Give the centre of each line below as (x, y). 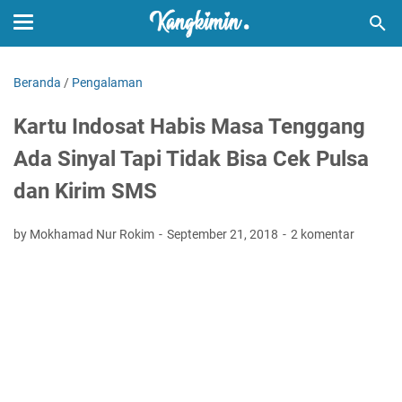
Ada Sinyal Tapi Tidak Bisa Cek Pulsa (191, 159)
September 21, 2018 (224, 234)
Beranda (37, 83)
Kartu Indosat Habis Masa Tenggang (189, 127)
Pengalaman (107, 83)
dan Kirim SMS (85, 191)
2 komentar (323, 234)
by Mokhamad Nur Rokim (85, 234)
